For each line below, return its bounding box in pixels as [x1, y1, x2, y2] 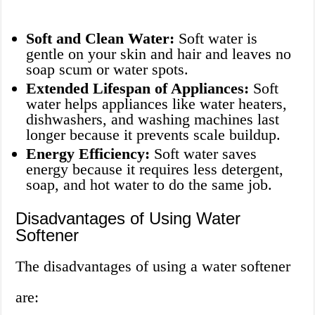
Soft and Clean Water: [26, 30, 175, 48]
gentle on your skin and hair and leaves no [26, 45, 292, 63]
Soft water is [174, 30, 258, 48]
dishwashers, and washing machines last [26, 110, 280, 129]
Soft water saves [150, 145, 257, 163]
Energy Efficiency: [26, 145, 150, 163]
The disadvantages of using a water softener [15, 257, 291, 276]
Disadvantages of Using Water [15, 209, 241, 229]
